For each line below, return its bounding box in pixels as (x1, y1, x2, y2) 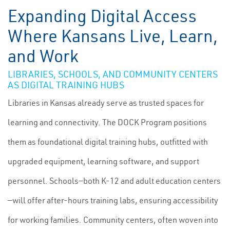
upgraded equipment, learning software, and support (8, 156, 199, 166)
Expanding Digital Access (8, 5, 197, 27)
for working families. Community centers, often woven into (8, 215, 218, 225)
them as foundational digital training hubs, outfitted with (8, 137, 208, 147)
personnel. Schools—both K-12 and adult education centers (8, 176, 221, 186)
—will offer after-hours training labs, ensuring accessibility (8, 195, 218, 205)
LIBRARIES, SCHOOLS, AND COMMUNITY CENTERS (8, 68, 218, 80)
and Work (8, 45, 79, 67)
